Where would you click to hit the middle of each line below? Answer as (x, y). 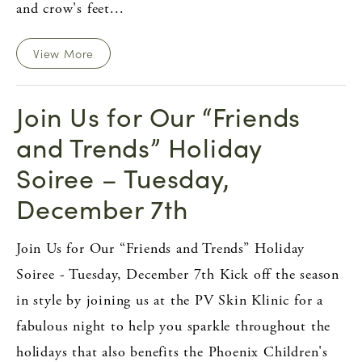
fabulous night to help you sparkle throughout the (174, 326)
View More (64, 53)
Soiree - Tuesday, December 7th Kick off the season (178, 274)
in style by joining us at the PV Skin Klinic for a (170, 300)
